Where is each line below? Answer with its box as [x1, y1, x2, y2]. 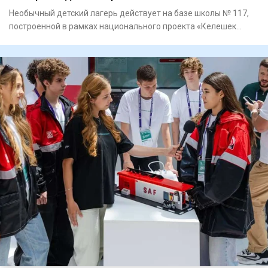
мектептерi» [9, 35, 56, 45]
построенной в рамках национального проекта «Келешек [9, 22, 236, 32]
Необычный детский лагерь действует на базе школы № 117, [9, 8, 249, 19]
